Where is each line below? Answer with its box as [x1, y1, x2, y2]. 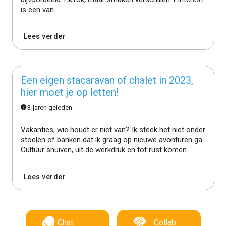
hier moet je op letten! [20, 86, 119, 98]
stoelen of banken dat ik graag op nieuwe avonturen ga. [20, 135, 204, 144]
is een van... [20, 5, 59, 14]
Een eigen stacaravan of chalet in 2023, [20, 74, 193, 86]
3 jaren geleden [27, 103, 73, 111]
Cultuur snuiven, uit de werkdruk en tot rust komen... [20, 145, 191, 154]
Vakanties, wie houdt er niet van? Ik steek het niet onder [20, 125, 205, 134]
